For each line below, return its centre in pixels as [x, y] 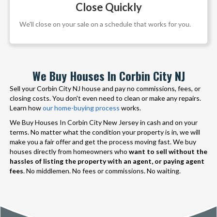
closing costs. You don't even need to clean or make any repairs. [105, 98]
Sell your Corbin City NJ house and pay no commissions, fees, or [105, 88]
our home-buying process [81, 108]
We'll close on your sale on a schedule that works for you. [105, 24]
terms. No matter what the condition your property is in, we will [105, 132]
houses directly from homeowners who [69, 151]
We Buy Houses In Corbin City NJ [108, 75]
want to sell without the [168, 151]
